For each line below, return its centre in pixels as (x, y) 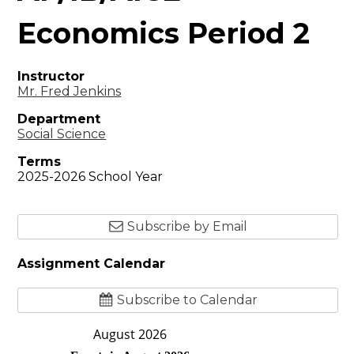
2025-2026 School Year (90, 176)
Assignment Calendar (92, 263)
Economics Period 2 (164, 33)
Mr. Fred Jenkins (70, 91)
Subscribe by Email (187, 226)
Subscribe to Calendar (187, 300)
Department (59, 119)
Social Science (62, 134)
